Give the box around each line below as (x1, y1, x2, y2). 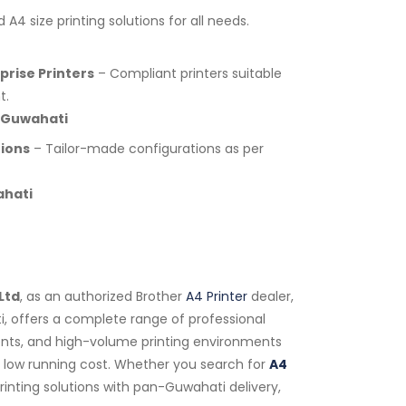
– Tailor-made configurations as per (30, 140, 264, 158)
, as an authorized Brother (20, 287, 186, 305)
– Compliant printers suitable (94, 64, 282, 82)
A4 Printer (186, 287, 247, 305)
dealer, (247, 287, 294, 305)
